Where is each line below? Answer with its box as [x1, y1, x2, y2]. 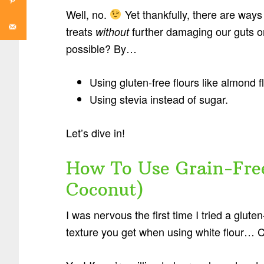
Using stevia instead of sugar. [90, 91, 228, 107]
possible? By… [66, 40, 137, 56]
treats [66, 23, 95, 39]
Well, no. [66, 6, 110, 22]
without [95, 24, 129, 39]
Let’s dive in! [66, 124, 125, 140]
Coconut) [66, 178, 144, 200]
